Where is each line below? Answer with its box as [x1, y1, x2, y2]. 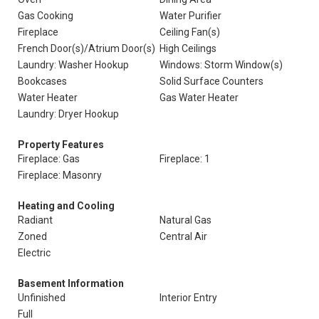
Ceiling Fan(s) [159, 26, 220, 38]
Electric [18, 247, 51, 258]
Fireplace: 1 [159, 153, 210, 164]
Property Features [18, 139, 104, 150]
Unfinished [18, 292, 66, 303]
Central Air [159, 231, 207, 242]
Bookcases [18, 75, 67, 87]
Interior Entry [159, 292, 217, 303]
